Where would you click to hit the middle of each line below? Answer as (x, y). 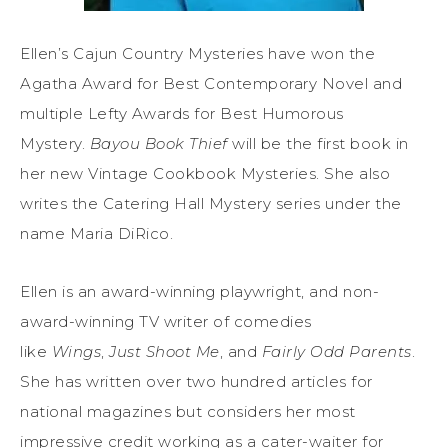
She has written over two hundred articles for (196, 381)
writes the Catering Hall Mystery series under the (211, 203)
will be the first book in (318, 143)
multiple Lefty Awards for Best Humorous (182, 113)
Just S (132, 351)
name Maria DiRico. (96, 233)
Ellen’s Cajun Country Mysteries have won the (197, 53)
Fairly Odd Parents (336, 351)
